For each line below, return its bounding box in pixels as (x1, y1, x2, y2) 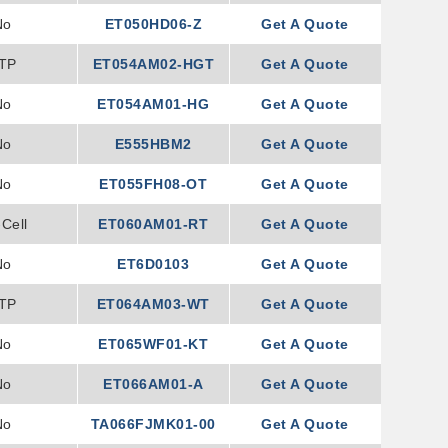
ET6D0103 (117, 256, 190, 272)
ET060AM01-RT (98, 216, 209, 232)
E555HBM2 (114, 136, 192, 152)
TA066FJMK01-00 (90, 416, 216, 432)
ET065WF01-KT (98, 336, 209, 352)
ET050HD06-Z (104, 16, 203, 32)
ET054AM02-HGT (92, 56, 215, 72)
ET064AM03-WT (96, 296, 210, 312)
